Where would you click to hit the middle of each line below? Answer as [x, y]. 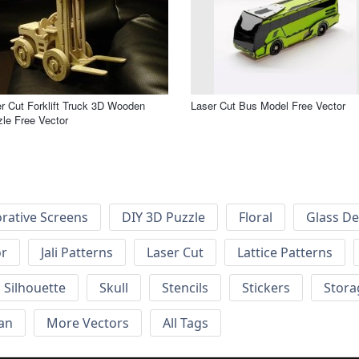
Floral [256, 218]
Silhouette [35, 288]
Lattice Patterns [285, 253]
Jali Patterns [77, 253]
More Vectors [88, 323]
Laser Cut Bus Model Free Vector [268, 105]
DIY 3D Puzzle [163, 218]
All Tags [186, 323]
